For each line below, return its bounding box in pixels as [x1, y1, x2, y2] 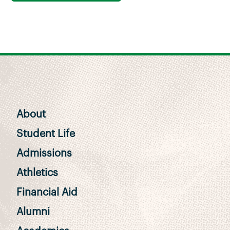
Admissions [16, 148, 72, 159]
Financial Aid [16, 187, 78, 198]
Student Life [16, 129, 75, 139]
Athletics [16, 168, 58, 178]
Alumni [16, 207, 50, 217]
